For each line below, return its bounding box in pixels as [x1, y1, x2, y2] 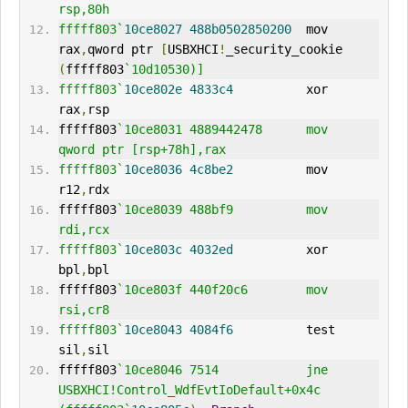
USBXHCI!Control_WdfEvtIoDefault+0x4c [57, 382, 321, 398]
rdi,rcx [57, 222, 109, 238]
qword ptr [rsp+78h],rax [57, 142, 226, 158]
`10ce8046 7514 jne [116, 362, 328, 378]
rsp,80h [57, 2, 109, 17]
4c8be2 [189, 162, 233, 178]
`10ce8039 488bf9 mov [116, 202, 328, 218]
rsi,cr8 [57, 302, 109, 318]
